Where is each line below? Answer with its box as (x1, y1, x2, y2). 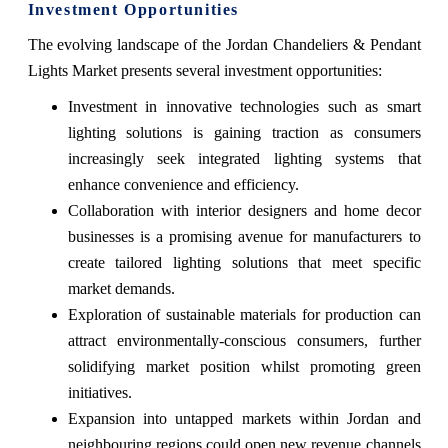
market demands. (67, 280, 175, 298)
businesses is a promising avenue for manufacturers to (67, 228, 421, 246)
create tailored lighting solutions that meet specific (67, 254, 421, 272)
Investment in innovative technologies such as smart (67, 98, 421, 116)
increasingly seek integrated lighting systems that (67, 150, 421, 168)
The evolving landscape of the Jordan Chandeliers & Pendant (27, 36, 421, 54)
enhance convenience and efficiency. (67, 176, 299, 194)
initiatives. (67, 384, 132, 402)
